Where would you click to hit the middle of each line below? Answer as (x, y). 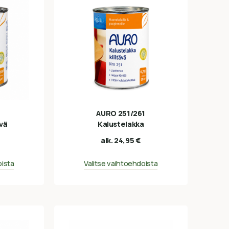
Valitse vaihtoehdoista (121, 163)
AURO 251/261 (121, 113)
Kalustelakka (121, 124)
